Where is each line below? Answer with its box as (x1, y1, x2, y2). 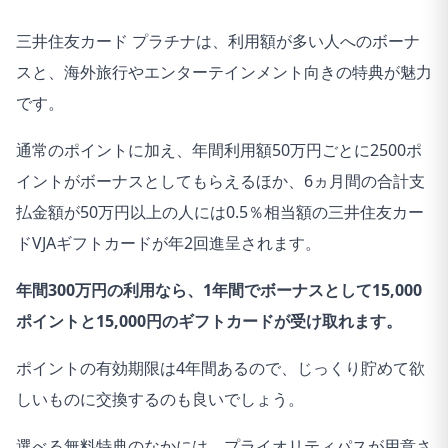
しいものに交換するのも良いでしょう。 (16, 387, 304, 410)
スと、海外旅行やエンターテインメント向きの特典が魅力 (16, 60, 432, 83)
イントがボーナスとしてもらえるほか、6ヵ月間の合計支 (16, 169, 425, 192)
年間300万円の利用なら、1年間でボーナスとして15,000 (16, 278, 422, 301)
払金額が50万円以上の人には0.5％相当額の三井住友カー (16, 200, 424, 223)
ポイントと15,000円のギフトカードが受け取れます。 (16, 309, 402, 332)
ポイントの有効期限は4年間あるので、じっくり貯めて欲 (16, 356, 425, 379)
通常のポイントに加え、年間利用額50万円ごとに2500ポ (16, 138, 422, 161)
